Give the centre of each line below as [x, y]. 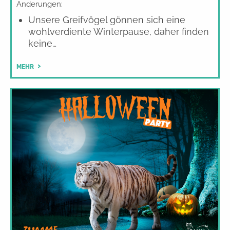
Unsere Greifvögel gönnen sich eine [107, 20]
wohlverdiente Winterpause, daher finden [118, 32]
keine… [42, 44]
